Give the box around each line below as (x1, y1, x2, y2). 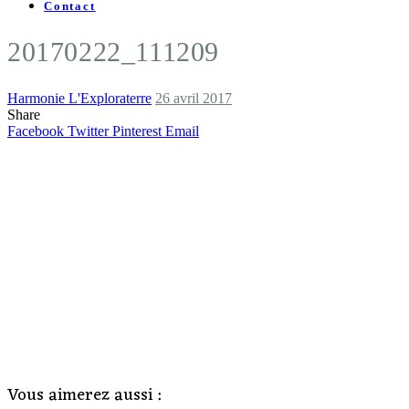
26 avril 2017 (155, 89, 232, 106)
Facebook (7, 122, 64, 139)
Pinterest (112, 122, 162, 139)
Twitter (68, 122, 109, 139)
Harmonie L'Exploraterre (7, 89, 152, 106)
